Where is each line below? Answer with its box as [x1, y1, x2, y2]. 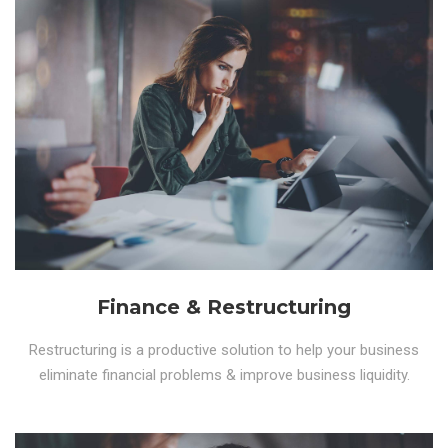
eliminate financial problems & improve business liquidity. [38, 365, 410, 384]
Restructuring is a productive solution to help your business [29, 340, 419, 359]
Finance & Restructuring [97, 294, 351, 319]
